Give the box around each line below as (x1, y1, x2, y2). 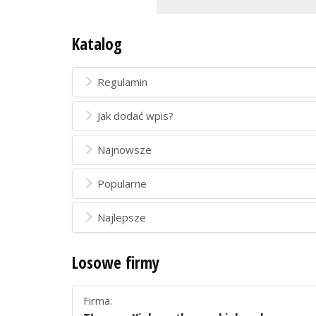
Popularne (97, 176, 147, 190)
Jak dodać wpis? (97, 109, 174, 123)
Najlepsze (97, 210, 146, 224)
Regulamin (97, 75, 147, 89)
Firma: (83, 293, 112, 308)
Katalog (72, 32, 122, 55)
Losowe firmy (72, 251, 159, 274)
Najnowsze (97, 142, 152, 157)
